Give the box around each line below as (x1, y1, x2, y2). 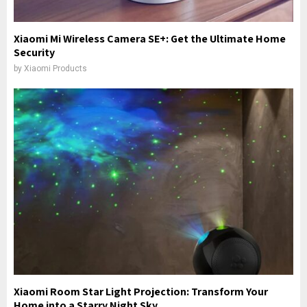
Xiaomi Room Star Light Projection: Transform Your (14, 284, 268, 299)
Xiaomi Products (24, 64, 87, 73)
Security (14, 45, 55, 60)
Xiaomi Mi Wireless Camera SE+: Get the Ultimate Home (14, 32, 286, 46)
